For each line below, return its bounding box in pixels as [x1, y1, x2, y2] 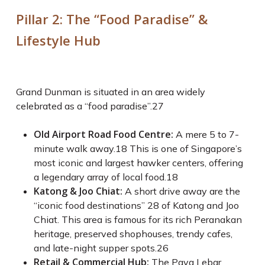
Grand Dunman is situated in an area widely [15, 86, 205, 98]
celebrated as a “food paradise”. [15, 100, 152, 112]
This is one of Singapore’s [127, 143, 242, 154]
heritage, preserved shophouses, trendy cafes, [33, 228, 232, 240]
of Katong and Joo [159, 199, 239, 211]
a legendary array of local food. [33, 171, 166, 183]
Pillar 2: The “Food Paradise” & [15, 10, 208, 28]
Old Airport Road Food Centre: [33, 128, 173, 141]
